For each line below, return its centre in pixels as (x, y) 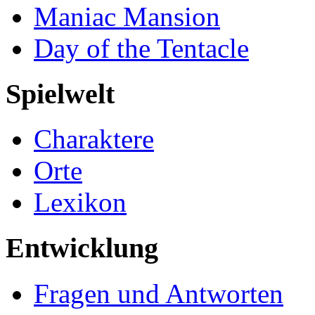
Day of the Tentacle (141, 48)
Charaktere (94, 139)
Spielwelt (60, 94)
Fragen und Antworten (159, 293)
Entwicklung (82, 248)
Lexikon (80, 202)
